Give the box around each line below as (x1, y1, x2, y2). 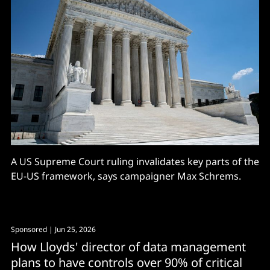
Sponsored (11, 224, 47, 234)
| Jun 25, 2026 (47, 224, 96, 234)
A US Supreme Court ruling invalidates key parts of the (11, 154, 259, 168)
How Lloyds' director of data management (11, 238, 246, 255)
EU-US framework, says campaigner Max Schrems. (11, 169, 241, 183)
